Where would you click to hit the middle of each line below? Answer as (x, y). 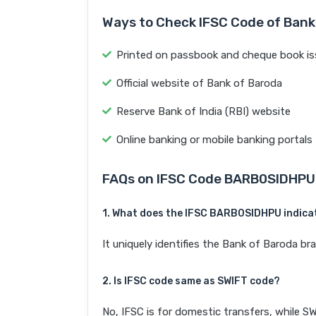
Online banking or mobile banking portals (214, 140)
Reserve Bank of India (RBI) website (203, 112)
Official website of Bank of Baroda (199, 84)
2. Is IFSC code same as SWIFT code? (191, 281)
